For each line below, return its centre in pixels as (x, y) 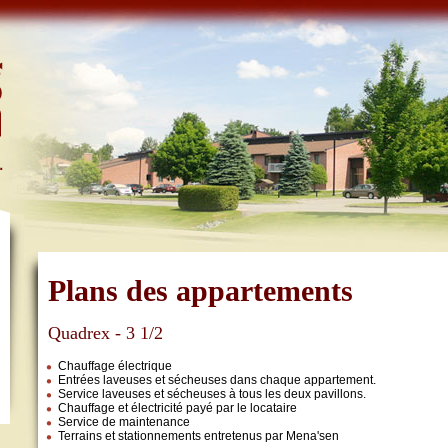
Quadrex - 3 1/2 (105, 332)
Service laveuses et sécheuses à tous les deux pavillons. (212, 393)
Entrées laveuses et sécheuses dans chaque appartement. (217, 379)
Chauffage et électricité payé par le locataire (177, 407)
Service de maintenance (124, 421)
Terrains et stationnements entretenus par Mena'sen (198, 435)
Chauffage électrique (115, 365)
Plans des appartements (200, 290)
